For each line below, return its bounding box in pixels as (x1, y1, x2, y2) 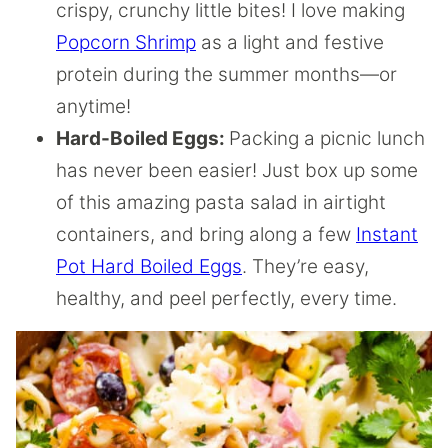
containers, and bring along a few (56, 223, 356, 246)
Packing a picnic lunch (229, 127, 425, 150)
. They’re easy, (242, 255, 369, 278)
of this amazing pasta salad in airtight (56, 191, 386, 214)
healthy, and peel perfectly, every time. (56, 287, 397, 310)
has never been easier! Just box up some (56, 159, 418, 182)
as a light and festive (196, 31, 384, 54)
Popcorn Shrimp (56, 31, 196, 54)
